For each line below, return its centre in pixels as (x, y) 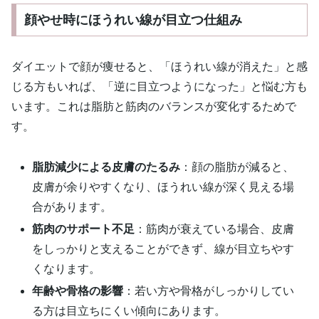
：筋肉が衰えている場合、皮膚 (215, 229)
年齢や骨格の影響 (78, 291)
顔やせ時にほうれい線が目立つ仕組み (133, 20)
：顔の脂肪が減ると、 (237, 167)
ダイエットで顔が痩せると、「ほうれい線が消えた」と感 (159, 66)
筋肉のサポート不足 (84, 229)
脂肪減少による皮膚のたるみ (106, 167)
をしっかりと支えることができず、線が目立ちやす (163, 249)
